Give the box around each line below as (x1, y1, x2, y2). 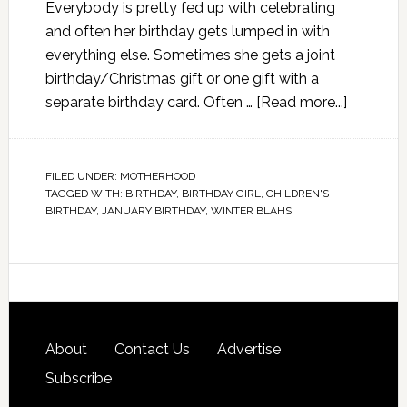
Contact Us (114, 341, 190, 358)
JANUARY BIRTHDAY (101, 204, 205, 217)
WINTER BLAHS (210, 204, 292, 217)
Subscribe (45, 370, 112, 387)
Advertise (216, 341, 281, 358)
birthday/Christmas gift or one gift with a (45, 70, 319, 87)
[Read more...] (255, 94, 347, 111)
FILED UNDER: (45, 170, 120, 183)
